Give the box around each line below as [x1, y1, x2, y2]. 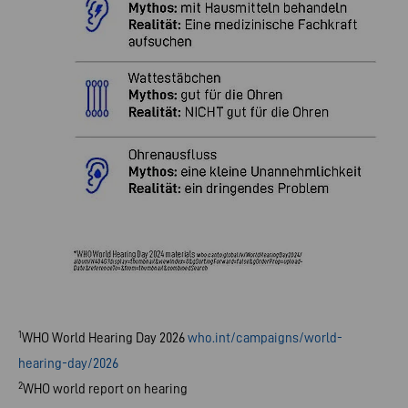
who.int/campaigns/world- [188, 330, 342, 346]
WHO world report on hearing [23, 381, 188, 397]
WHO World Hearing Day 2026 [22, 330, 188, 346]
